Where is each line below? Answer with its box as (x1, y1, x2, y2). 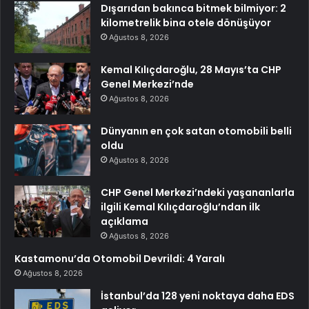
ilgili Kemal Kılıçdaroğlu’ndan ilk (101, 199, 260, 214)
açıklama (101, 214, 148, 228)
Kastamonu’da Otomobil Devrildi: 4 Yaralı (14, 251, 225, 266)
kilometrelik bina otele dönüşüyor (101, 15, 271, 30)
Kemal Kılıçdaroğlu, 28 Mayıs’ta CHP (101, 62, 281, 77)
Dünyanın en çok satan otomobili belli (101, 123, 292, 138)
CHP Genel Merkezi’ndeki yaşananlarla (101, 185, 295, 199)
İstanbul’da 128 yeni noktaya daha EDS (101, 288, 295, 303)
